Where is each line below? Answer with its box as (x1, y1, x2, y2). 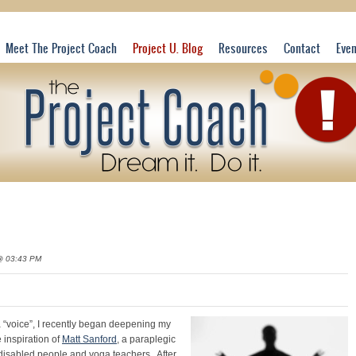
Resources (219, 40, 268, 56)
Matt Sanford (62, 333, 117, 344)
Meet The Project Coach (6, 40, 117, 56)
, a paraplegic (117, 333, 176, 344)
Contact (284, 40, 320, 56)
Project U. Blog (133, 40, 203, 56)
